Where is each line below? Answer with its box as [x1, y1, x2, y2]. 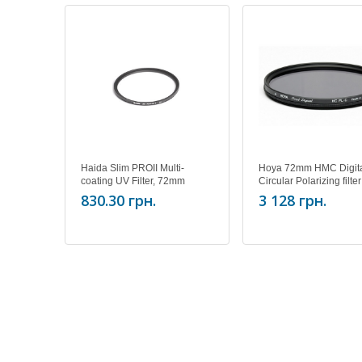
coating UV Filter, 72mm [81, 175, 185, 187]
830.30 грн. [81, 191, 156, 210]
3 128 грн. [259, 191, 326, 210]
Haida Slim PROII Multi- [81, 162, 184, 174]
